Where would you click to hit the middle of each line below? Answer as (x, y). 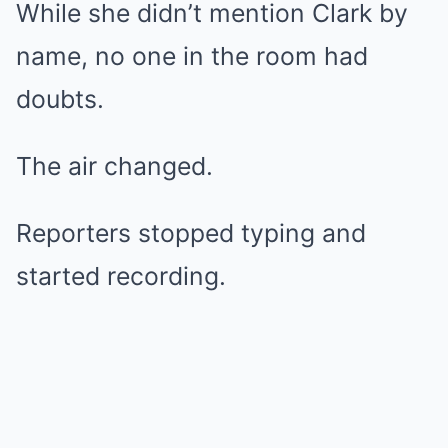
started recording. (121, 276)
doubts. (60, 99)
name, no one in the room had (192, 56)
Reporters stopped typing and (191, 233)
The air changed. (114, 166)
